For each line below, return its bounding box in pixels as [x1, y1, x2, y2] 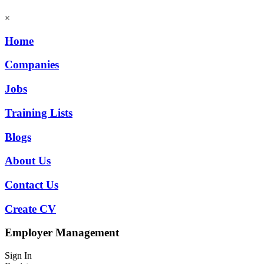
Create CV [5, 202, 56, 215]
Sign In [5, 250, 32, 261]
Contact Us [5, 178, 58, 191]
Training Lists [5, 106, 72, 119]
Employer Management [5, 226, 119, 239]
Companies [5, 58, 59, 71]
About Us [5, 154, 51, 167]
